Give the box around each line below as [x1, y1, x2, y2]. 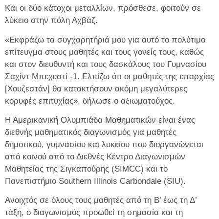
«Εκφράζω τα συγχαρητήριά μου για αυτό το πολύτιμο [5, 35, 205, 44]
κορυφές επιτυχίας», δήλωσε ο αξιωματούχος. [5, 96, 175, 106]
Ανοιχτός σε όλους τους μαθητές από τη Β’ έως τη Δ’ [5, 196, 197, 205]
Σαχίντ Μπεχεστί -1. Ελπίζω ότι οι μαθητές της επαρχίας [5, 71, 214, 81]
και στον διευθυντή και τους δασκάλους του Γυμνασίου [5, 59, 206, 69]
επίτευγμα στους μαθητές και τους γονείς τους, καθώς [5, 47, 204, 57]
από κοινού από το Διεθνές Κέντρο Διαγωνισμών [5, 152, 185, 161]
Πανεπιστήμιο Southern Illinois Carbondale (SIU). [5, 176, 186, 186]
